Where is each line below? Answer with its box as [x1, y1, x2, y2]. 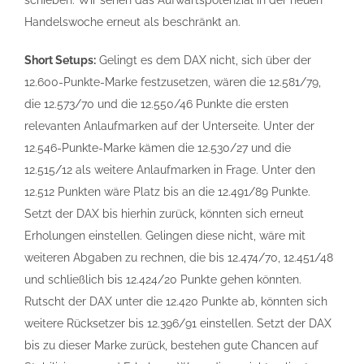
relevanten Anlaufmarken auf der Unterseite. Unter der [24, 119, 314, 132]
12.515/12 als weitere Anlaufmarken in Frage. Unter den [24, 163, 315, 176]
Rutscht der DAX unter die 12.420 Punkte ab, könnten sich [24, 295, 327, 308]
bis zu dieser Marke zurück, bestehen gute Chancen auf [24, 339, 318, 352]
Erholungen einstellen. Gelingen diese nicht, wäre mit [24, 229, 305, 242]
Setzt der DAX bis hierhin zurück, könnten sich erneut [24, 207, 304, 220]
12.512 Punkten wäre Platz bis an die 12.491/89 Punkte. [24, 185, 310, 198]
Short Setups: [24, 54, 96, 67]
